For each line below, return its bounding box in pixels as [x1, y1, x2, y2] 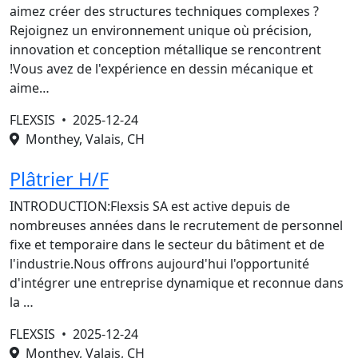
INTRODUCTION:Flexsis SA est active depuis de [10, 197, 290, 215]
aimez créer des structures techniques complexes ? [10, 2, 319, 20]
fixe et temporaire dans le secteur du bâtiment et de [10, 236, 324, 253]
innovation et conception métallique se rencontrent [10, 41, 321, 58]
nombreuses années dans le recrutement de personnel [10, 217, 343, 234]
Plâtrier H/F [10, 166, 109, 192]
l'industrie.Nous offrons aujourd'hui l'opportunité [10, 255, 309, 272]
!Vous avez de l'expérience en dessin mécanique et [10, 60, 313, 78]
